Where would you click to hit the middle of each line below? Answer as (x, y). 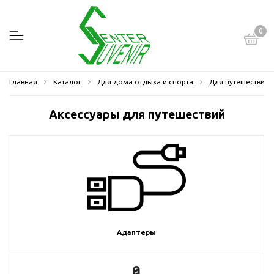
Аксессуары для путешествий (137, 114)
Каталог (67, 81)
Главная (23, 81)
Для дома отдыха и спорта (145, 81)
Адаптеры (136, 232)
